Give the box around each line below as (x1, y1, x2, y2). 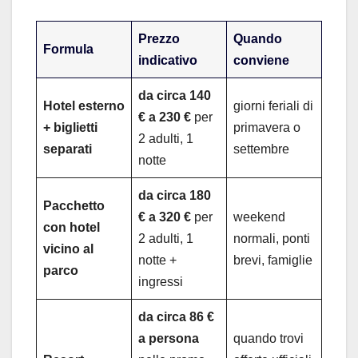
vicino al (43, 242, 93, 257)
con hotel (43, 221, 100, 235)
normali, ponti (233, 232, 310, 246)
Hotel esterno (43, 99, 125, 113)
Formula (43, 42, 93, 57)
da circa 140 (138, 89, 211, 103)
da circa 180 (138, 189, 211, 203)
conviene (233, 54, 289, 68)
